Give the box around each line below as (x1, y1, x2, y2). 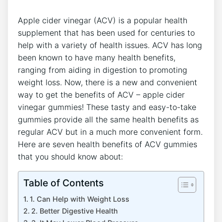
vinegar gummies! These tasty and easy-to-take (18, 102, 196, 112)
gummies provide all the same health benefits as (18, 114, 199, 124)
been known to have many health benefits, (18, 52, 175, 62)
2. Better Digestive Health (31, 206, 118, 215)
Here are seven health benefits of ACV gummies (18, 139, 197, 149)
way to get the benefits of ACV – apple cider (18, 89, 185, 100)
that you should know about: (18, 151, 123, 162)
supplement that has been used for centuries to (18, 27, 195, 38)
